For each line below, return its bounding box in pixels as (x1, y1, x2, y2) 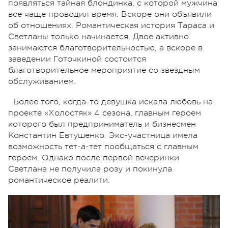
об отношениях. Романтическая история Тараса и (8, 20, 214, 30)
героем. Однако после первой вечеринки (8, 153, 179, 162)
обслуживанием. (8, 76, 76, 86)
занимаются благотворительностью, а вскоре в (8, 43, 203, 52)
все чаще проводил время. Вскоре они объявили (8, 9, 212, 19)
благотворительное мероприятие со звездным (8, 65, 200, 75)
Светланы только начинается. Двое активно (8, 32, 189, 41)
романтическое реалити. (8, 175, 110, 185)
